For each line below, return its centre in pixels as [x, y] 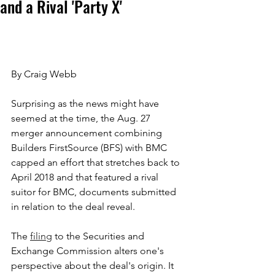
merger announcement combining [88, 133]
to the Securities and [99, 236]
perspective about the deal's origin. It [94, 265]
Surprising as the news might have [86, 103]
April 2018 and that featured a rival [86, 177]
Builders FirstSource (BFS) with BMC [90, 147]
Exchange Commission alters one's [89, 250]
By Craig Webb [44, 74]
